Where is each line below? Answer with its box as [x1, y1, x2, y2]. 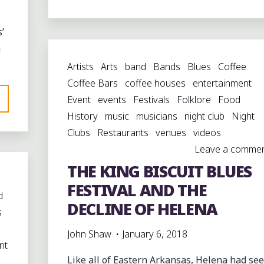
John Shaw [67, 227, 111, 240]
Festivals [133, 93, 170, 106]
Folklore [176, 93, 211, 106]
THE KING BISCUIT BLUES [67, 160, 252, 182]
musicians [136, 109, 177, 123]
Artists [67, 60, 94, 73]
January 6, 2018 [121, 227, 187, 240]
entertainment [192, 76, 252, 90]
